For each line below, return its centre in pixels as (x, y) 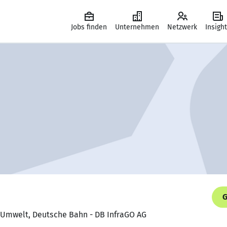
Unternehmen (137, 27)
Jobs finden (89, 27)
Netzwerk (182, 27)
